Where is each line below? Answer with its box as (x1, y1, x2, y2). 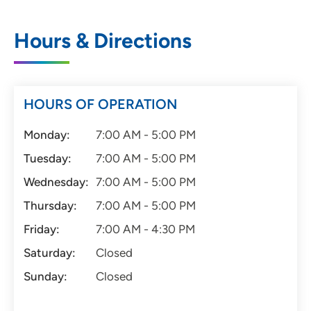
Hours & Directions (14, 28, 192, 54)
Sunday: (24, 269, 67, 284)
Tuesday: (24, 151, 72, 166)
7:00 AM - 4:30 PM (96, 222, 195, 237)
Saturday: (24, 246, 76, 260)
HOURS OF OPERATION (24, 96, 177, 113)
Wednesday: (24, 175, 89, 190)
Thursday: (24, 199, 77, 213)
